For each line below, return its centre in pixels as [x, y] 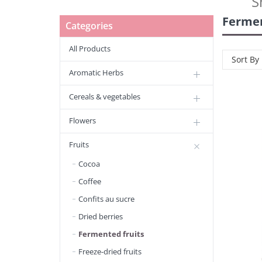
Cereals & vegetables [105, 96]
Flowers [82, 120]
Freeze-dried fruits [110, 251]
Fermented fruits [111, 234]
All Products [90, 49]
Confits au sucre [106, 199]
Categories [89, 26]
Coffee [90, 181]
